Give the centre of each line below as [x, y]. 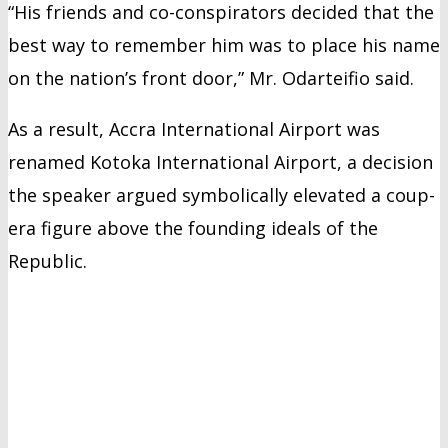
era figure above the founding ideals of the [193, 228]
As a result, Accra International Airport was [194, 129]
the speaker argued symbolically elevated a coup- [221, 195]
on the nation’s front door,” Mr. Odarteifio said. [211, 78]
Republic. [47, 261]
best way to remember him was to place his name [224, 45]
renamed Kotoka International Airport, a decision [220, 162]
